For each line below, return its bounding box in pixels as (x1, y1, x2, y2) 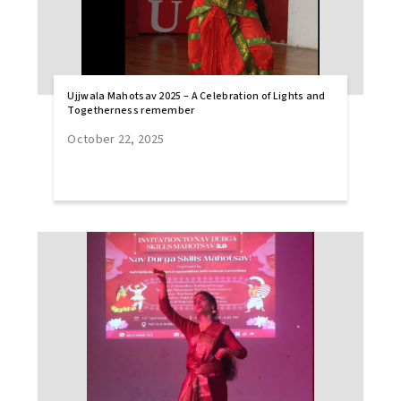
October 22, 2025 (67, 131, 165, 149)
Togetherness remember (67, 103, 195, 118)
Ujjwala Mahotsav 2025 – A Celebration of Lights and (67, 89, 326, 104)
